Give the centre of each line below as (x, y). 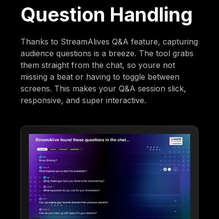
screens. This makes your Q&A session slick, (104, 89)
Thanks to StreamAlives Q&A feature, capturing (109, 42)
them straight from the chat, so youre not (98, 65)
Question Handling (107, 15)
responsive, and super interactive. (84, 100)
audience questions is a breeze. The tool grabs (107, 54)
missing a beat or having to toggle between (100, 77)
